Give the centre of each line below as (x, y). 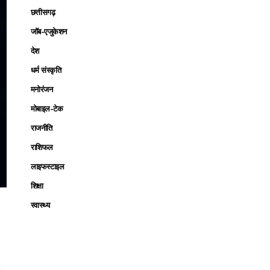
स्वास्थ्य (40, 205)
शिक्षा (37, 185)
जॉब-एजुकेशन (49, 31)
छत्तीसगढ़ (43, 12)
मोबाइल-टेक (47, 108)
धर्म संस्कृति (46, 70)
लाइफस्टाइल (47, 166)
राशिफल (42, 147)
